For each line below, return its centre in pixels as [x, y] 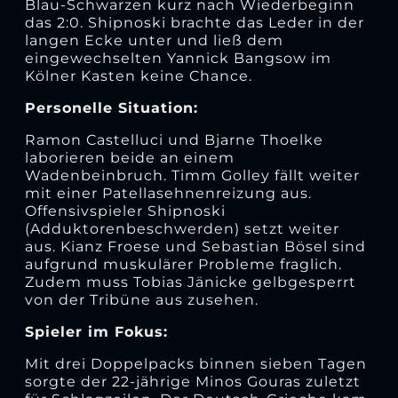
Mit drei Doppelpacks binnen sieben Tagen [195, 363]
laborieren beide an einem [129, 157]
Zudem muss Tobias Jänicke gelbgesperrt [190, 282]
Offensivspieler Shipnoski [125, 211]
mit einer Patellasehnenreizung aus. [168, 193]
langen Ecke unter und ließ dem [154, 40]
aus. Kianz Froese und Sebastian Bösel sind [195, 246]
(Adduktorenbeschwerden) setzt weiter [182, 228]
